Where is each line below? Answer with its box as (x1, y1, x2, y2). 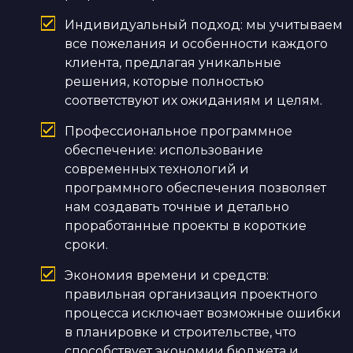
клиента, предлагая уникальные (65, 54, 281, 70)
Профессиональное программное (65, 123, 292, 139)
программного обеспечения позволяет (65, 180, 326, 195)
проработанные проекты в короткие (65, 217, 307, 233)
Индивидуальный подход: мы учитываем (65, 17, 343, 32)
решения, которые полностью (65, 73, 264, 89)
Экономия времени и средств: (65, 267, 269, 283)
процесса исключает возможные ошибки (65, 305, 341, 321)
